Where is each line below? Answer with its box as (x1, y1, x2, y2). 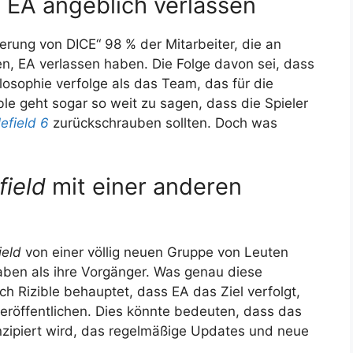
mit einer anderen (46, 172, 242, 200)
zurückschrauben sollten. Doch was (49, 115, 277, 132)
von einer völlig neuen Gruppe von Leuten (21, 243, 288, 260)
